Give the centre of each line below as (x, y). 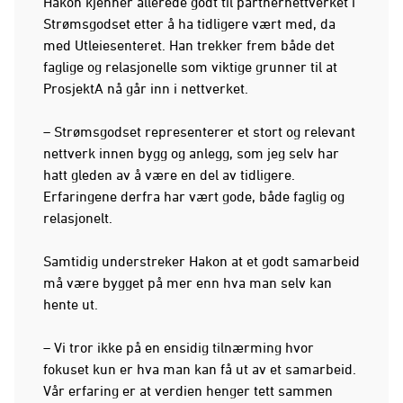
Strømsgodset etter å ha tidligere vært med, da (189, 23)
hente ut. (71, 304)
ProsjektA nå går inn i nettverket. (146, 88)
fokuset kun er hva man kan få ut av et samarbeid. (200, 368)
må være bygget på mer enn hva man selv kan (188, 282)
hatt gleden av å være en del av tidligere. (169, 174)
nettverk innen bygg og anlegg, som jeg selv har (191, 152)
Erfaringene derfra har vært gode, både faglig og (194, 196)
